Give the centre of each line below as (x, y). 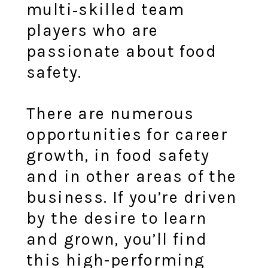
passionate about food (121, 52)
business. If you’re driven (132, 197)
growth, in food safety (118, 155)
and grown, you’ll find (117, 239)
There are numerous (110, 113)
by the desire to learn (117, 218)
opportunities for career (127, 134)
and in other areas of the (132, 176)
